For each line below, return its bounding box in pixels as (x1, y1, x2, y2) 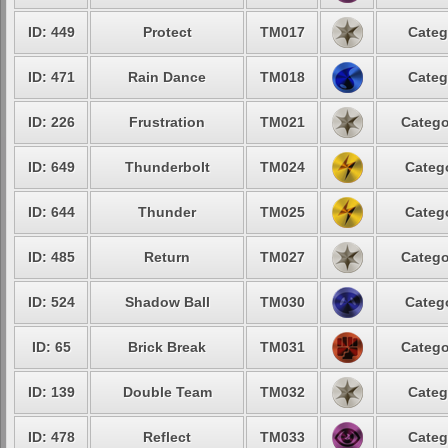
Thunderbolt (124, 159, 210, 175)
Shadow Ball (124, 294, 210, 310)
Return (144, 249, 190, 265)
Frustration (129, 114, 205, 130)
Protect (142, 24, 192, 40)
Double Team (122, 384, 212, 400)
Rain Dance (128, 69, 206, 85)
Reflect (143, 429, 191, 445)
